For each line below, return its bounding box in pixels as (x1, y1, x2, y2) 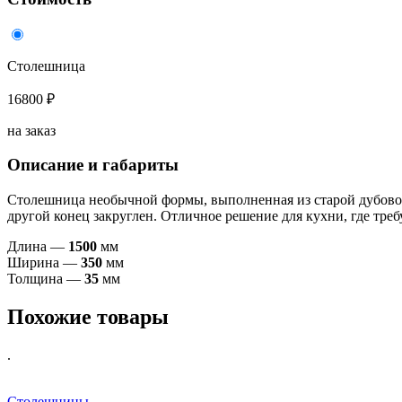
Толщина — (7, 271, 84, 287)
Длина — (7, 239, 68, 255)
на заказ (7, 122, 56, 138)
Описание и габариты (7, 155, 179, 175)
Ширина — (7, 255, 81, 271)
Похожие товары (7, 305, 169, 329)
